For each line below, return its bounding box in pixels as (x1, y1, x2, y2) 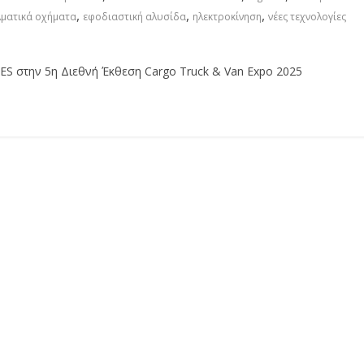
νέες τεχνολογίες (268, 10, 346, 24)
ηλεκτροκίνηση (193, 10, 262, 24)
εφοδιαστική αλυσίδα (83, 10, 186, 24)
